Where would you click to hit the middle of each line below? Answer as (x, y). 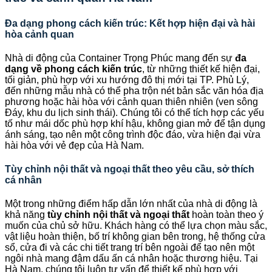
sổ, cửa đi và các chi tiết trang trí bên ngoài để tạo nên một (130, 248)
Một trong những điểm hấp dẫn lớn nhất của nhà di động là (131, 204)
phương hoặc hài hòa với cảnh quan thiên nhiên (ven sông (131, 101)
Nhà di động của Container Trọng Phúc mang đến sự (120, 58)
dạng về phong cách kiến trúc (73, 69)
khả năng (26, 215)
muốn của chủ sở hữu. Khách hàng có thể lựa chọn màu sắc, (136, 226)
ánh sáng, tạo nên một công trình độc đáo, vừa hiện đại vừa (133, 134)
